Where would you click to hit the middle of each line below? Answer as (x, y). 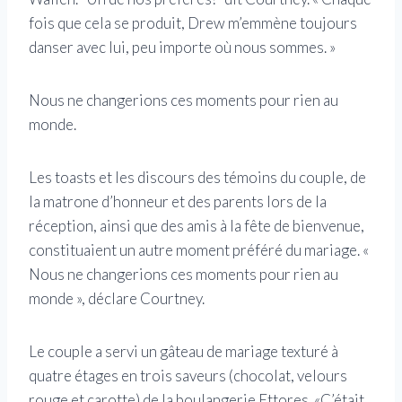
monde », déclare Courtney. (117, 299)
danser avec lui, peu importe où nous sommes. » (182, 48)
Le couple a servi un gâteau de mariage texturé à (184, 352)
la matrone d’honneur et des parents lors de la (178, 202)
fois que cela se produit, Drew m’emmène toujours (193, 23)
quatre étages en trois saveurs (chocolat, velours (188, 376)
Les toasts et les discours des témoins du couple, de (197, 178)
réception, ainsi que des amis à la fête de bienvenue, (197, 226)
